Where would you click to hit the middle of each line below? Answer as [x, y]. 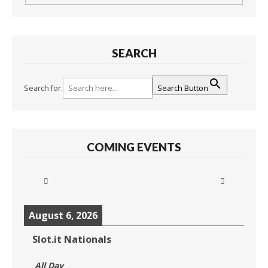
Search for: [43, 88]
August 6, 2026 [63, 215]
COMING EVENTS [134, 147]
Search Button [183, 88]
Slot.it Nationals [72, 239]
